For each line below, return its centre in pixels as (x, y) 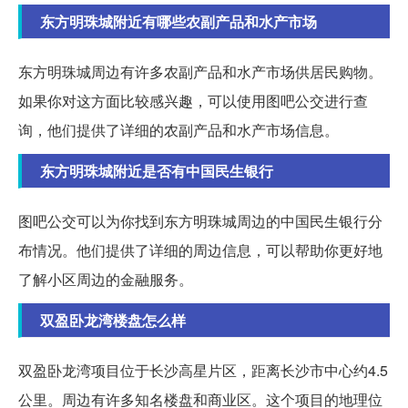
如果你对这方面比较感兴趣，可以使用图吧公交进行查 (193, 101)
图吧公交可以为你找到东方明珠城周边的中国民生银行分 (200, 221)
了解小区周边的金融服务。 (106, 280)
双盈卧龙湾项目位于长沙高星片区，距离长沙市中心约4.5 (203, 371)
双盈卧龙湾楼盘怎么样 (113, 321)
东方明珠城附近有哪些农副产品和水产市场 (178, 22)
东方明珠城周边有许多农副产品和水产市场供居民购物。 (200, 72)
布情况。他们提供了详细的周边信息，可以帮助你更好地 (200, 250)
